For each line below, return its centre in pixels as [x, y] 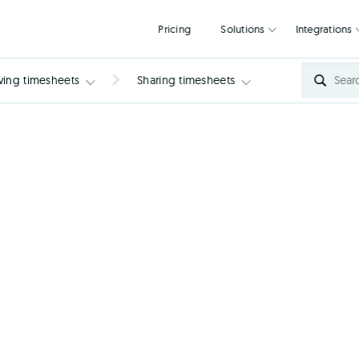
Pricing [234, 32]
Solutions [309, 32]
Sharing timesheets [186, 80]
